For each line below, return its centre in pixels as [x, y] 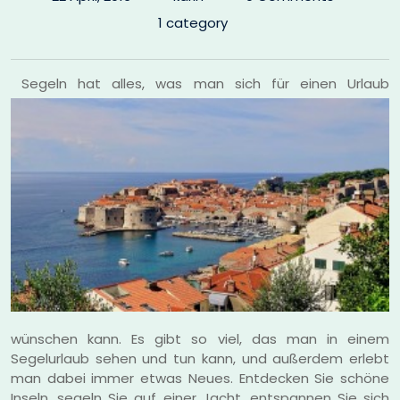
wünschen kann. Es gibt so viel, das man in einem [200, 338]
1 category [193, 22]
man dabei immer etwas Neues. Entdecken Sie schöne [200, 378]
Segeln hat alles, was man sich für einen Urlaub [206, 83]
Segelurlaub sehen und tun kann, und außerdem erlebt [200, 358]
